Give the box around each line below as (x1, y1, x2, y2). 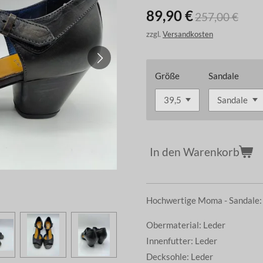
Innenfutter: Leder (146, 235, 219, 246)
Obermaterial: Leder (146, 220, 227, 230)
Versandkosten (163, 30, 213, 39)
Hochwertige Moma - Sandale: (146, 195, 262, 205)
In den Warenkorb (150, 144, 240, 159)
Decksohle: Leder (146, 251, 215, 262)
